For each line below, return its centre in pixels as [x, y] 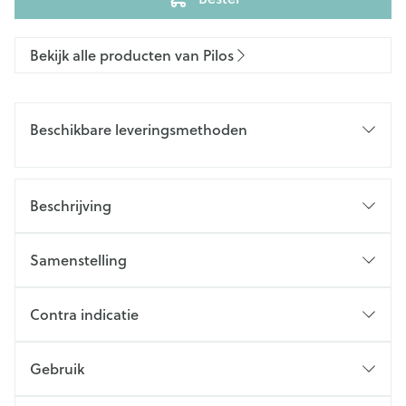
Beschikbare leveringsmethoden [139, 129]
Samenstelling [78, 260]
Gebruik [57, 368]
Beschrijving [71, 205]
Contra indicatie [84, 314]
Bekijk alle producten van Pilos [132, 55]
